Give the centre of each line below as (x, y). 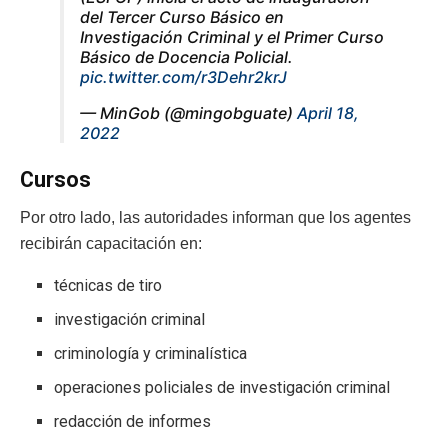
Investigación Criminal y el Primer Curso (232, 36)
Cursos (55, 179)
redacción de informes (135, 422)
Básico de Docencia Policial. (186, 56)
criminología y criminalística (151, 354)
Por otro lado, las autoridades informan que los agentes (215, 218)
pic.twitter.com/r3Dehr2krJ (183, 76)
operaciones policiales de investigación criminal (224, 388)
